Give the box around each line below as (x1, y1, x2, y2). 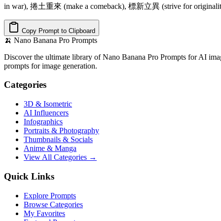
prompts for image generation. (4, 61, 97, 70)
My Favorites (24, 209, 65, 218)
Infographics (24, 117, 63, 126)
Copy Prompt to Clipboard (20, 27, 95, 35)
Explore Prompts (24, 191, 76, 200)
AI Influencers (24, 109, 69, 117)
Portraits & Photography (24, 126, 99, 135)
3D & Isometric (24, 100, 72, 109)
